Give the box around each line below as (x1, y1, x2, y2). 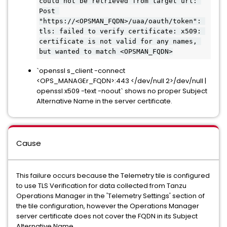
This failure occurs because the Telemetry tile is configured (16, 171, 210, 180)
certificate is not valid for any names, (39, 37, 197, 45)
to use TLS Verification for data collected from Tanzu (16, 181, 186, 191)
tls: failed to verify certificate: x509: (39, 27, 201, 35)
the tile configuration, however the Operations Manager (16, 201, 199, 211)
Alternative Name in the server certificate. (36, 96, 174, 106)
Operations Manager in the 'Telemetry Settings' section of (16, 191, 205, 201)
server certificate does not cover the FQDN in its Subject (16, 211, 198, 221)
